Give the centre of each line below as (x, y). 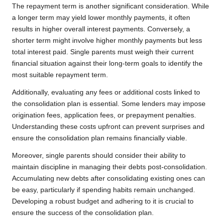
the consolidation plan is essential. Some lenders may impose (109, 104)
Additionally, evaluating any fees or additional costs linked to (106, 93)
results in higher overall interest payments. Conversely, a (101, 29)
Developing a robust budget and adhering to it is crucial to (103, 202)
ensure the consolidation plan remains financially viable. (100, 138)
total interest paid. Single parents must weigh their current (103, 52)
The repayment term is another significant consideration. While (111, 6)
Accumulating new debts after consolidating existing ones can (109, 179)
